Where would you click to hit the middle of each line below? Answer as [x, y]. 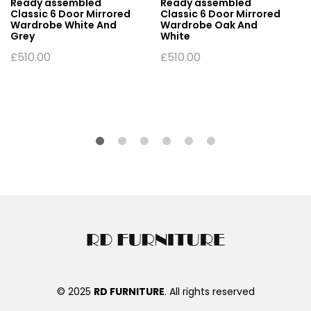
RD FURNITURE [129, 291]
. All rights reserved [209, 291]
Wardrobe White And [64, 25]
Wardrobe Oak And [209, 25]
